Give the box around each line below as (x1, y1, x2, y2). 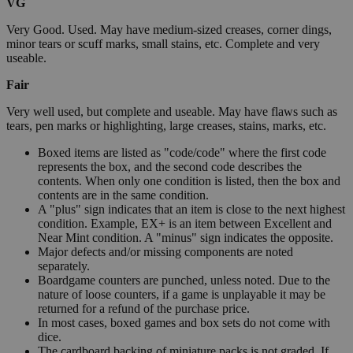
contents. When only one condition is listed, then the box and (38, 174, 340, 188)
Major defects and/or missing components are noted (38, 245, 293, 259)
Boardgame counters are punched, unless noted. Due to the (38, 273, 330, 288)
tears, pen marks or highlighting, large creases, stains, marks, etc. (6, 119, 326, 133)
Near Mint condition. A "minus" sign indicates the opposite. (38, 231, 333, 245)
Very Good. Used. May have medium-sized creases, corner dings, (6, 23, 332, 37)
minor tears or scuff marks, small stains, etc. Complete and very (6, 37, 320, 51)
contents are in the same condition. (38, 188, 209, 203)
